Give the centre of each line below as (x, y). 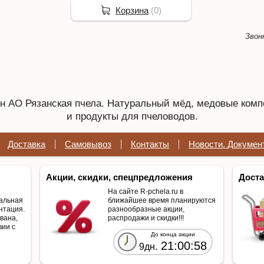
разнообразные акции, (146, 209)
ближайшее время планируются (162, 200)
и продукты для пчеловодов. (132, 116)
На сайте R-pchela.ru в (146, 191)
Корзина (132, 10)
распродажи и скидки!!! (146, 218)
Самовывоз (88, 144)
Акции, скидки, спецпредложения (119, 177)
